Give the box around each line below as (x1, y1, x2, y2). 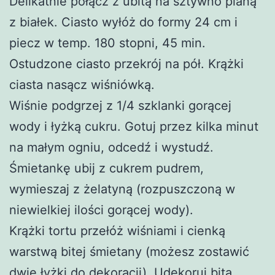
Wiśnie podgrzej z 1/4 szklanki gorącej (9, 98, 231, 113)
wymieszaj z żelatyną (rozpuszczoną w (9, 181, 235, 196)
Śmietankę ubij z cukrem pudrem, (9, 160, 204, 176)
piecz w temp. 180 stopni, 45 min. (9, 35, 206, 50)
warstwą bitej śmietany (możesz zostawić (9, 244, 249, 259)
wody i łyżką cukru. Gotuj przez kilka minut (9, 118, 258, 134)
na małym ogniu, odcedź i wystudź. (9, 139, 214, 155)
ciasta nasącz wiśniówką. (9, 77, 155, 92)
